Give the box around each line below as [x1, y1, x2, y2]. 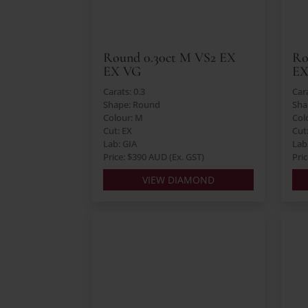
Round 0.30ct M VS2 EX [103, 49, 236, 67]
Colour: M [103, 111, 144, 124]
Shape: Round [103, 98, 161, 111]
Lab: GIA [103, 137, 137, 151]
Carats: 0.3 [103, 85, 146, 98]
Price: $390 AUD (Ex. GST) [103, 151, 205, 164]
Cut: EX [103, 124, 133, 137]
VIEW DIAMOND [142, 173, 215, 187]
